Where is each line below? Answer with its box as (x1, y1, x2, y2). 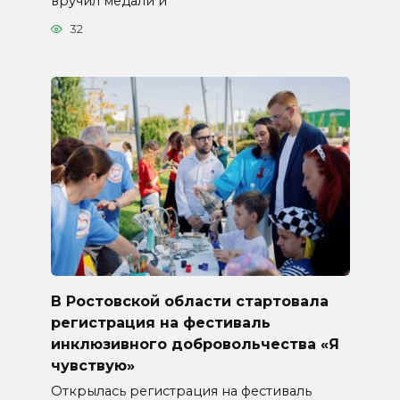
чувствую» (50, 356, 135, 374)
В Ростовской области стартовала (50, 292, 329, 310)
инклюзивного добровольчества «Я (50, 335, 339, 353)
